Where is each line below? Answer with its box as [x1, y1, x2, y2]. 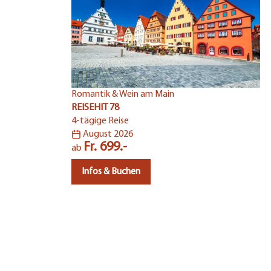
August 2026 [83, 129, 133, 140]
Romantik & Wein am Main [71, 90, 174, 100]
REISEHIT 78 [71, 103, 119, 113]
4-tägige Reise [71, 116, 129, 126]
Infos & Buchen [82, 167, 140, 177]
